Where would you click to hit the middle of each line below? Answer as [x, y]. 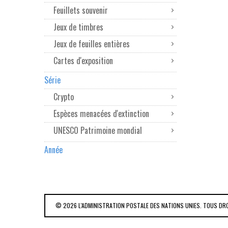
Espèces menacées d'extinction [101, 113]
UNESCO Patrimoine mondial [98, 130]
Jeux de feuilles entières [92, 44]
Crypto [64, 97]
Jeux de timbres [78, 27]
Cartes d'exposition [83, 61]
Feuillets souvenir [81, 10]
